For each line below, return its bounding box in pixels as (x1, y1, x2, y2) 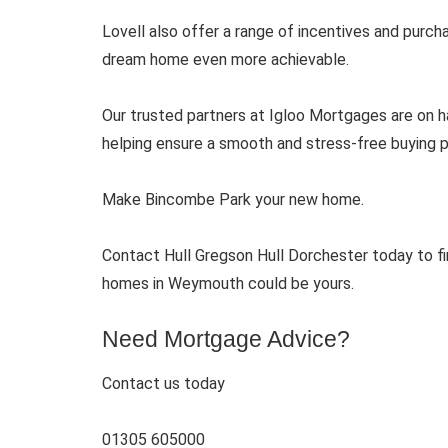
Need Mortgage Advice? (102, 325, 350, 352)
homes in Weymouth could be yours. (102, 273, 354, 293)
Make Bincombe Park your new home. (102, 189, 364, 209)
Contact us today (102, 374, 225, 394)
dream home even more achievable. (102, 49, 349, 69)
